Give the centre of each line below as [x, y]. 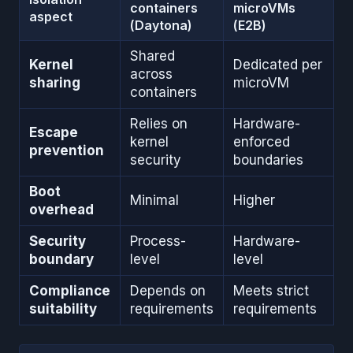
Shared [152, 56]
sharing [55, 82]
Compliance [70, 290]
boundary [61, 259]
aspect [51, 16]
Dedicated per [278, 64]
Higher [254, 200]
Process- [158, 241]
